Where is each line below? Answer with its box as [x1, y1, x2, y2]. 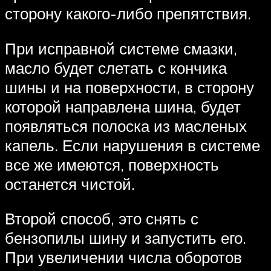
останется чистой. [5, 174, 135, 194]
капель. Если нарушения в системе [5, 135, 260, 155]
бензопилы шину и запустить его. [5, 228, 246, 248]
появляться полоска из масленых [5, 116, 247, 135]
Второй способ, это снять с [5, 209, 198, 229]
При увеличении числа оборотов [5, 247, 242, 267]
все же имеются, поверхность [5, 154, 219, 174]
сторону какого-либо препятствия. [5, 4, 251, 24]
